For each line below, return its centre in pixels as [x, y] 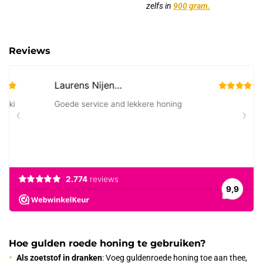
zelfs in [160, 6]
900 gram [190, 6]
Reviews [30, 51]
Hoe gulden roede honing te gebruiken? [107, 243]
